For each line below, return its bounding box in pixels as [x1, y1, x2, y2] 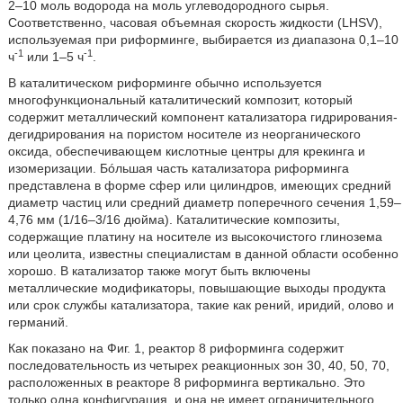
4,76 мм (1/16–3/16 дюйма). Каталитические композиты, [7, 212, 340, 227]
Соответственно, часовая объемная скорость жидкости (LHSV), [7, 15, 382, 30]
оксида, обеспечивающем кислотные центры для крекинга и [7, 144, 365, 158]
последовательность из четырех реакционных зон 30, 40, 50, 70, [7, 358, 390, 372]
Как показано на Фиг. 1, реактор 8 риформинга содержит [7, 341, 344, 355]
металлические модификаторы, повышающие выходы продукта [7, 281, 386, 295]
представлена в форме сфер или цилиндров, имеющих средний [7, 178, 391, 193]
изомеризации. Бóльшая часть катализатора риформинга [7, 161, 349, 175]
